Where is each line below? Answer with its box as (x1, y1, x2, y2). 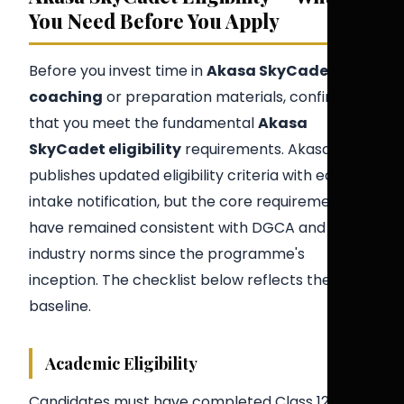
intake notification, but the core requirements (29, 191, 353, 213)
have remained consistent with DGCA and (29, 217, 326, 239)
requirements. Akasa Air (181, 139, 353, 161)
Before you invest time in (29, 60, 207, 82)
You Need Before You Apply (29, 7, 280, 33)
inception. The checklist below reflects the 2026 (29, 270, 369, 291)
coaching (29, 87, 103, 108)
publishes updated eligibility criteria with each (29, 165, 352, 187)
